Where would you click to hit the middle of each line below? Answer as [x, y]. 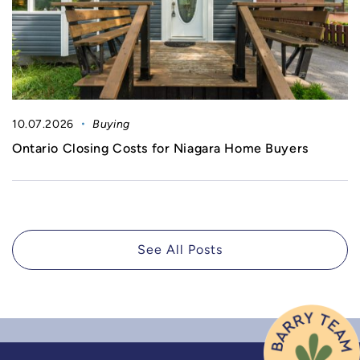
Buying [111, 123]
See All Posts [180, 249]
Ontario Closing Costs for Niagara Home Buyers [160, 148]
